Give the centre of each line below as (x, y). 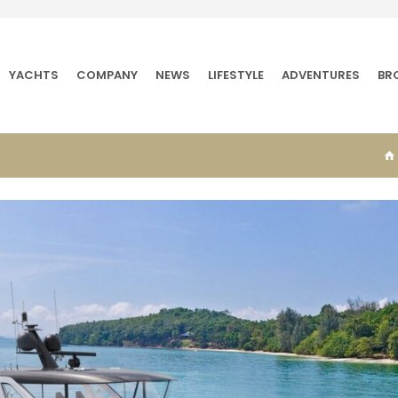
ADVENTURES (321, 75)
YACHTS (34, 75)
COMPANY (107, 75)
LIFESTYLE (236, 75)
